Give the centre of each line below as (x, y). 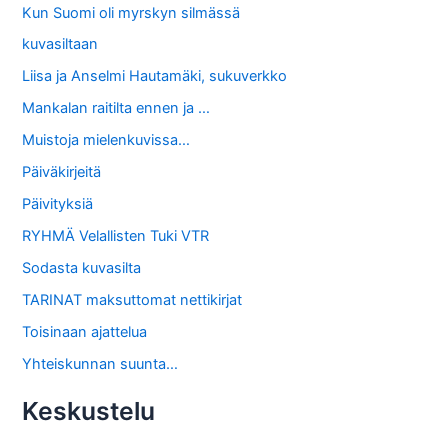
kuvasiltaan (60, 44)
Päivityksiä (58, 204)
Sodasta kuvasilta (82, 268)
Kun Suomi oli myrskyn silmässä (131, 12)
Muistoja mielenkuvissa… (106, 140)
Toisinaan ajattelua (85, 331)
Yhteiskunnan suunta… (100, 363)
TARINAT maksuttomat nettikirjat (132, 299)
